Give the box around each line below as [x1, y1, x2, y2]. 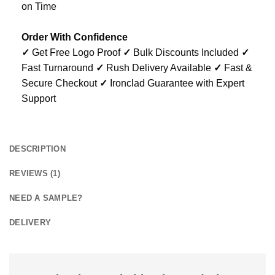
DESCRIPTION [9, 144, 66, 154]
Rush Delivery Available [104, 63, 214, 74]
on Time [21, 1, 56, 12]
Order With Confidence [21, 32, 128, 43]
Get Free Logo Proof [29, 47, 123, 58]
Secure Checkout [21, 78, 99, 89]
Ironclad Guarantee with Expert [107, 78, 244, 89]
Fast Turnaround [21, 63, 96, 74]
